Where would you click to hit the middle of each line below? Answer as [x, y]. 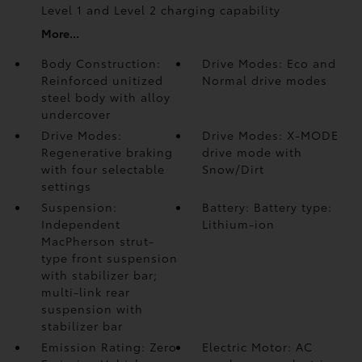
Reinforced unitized [102, 80]
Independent [80, 224]
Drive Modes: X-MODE [271, 135]
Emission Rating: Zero [109, 347]
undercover [76, 114]
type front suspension [109, 258]
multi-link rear [85, 292]
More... [60, 33]
